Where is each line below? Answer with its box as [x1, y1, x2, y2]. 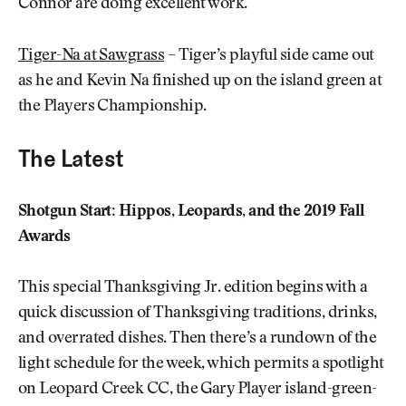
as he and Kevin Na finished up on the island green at [18, 72, 382, 90]
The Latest [18, 144, 124, 174]
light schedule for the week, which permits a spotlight [18, 356, 384, 373]
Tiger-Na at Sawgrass [18, 47, 165, 64]
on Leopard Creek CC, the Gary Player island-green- [18, 382, 377, 399]
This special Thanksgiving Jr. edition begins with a [18, 280, 368, 297]
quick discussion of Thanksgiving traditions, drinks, [18, 305, 377, 323]
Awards [18, 228, 71, 246]
